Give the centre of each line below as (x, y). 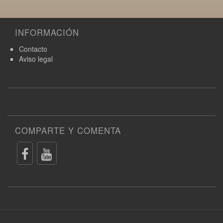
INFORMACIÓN (47, 32)
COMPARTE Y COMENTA (68, 130)
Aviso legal (36, 58)
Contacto (33, 49)
